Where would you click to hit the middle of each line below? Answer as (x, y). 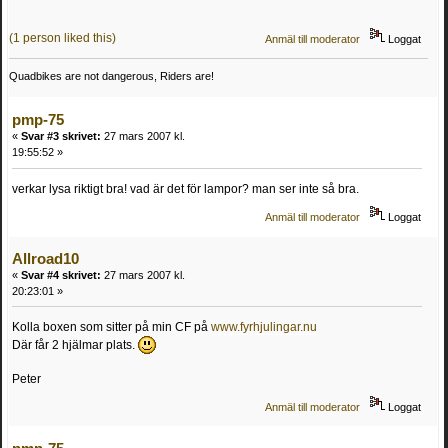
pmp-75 (38, 120)
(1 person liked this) (62, 38)
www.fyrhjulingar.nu (264, 327)
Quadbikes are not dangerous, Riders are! (111, 76)
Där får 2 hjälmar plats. (75, 345)
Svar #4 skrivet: (61, 274)
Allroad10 (45, 258)
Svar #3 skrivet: (61, 136)
